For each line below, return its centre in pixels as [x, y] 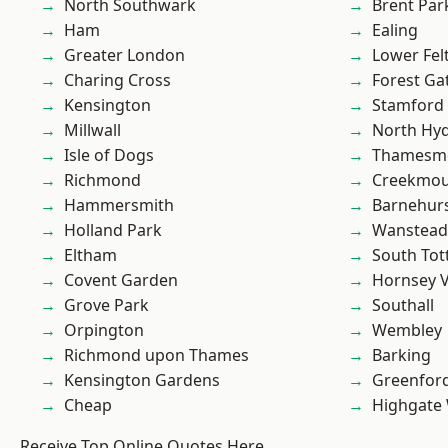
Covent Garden [121, 280]
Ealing [395, 30]
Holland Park [113, 230]
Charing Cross [117, 80]
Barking [401, 355]
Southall [403, 305]
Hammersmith [119, 205]
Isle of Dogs [109, 155]
